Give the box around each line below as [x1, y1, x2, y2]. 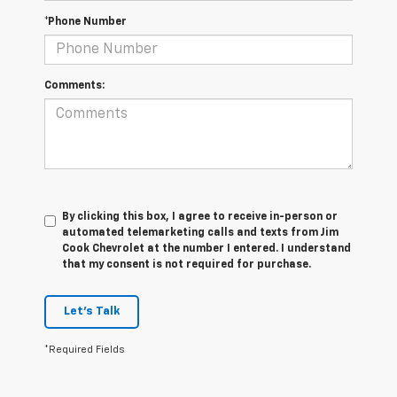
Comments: [44, 81, 105, 92]
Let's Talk [64, 306, 120, 318]
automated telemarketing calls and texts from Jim [62, 228, 339, 239]
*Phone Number [44, 17, 127, 28]
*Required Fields [44, 345, 125, 355]
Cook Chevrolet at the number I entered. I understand [62, 244, 351, 255]
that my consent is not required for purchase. [62, 260, 311, 271]
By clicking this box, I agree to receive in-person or [62, 212, 338, 223]
